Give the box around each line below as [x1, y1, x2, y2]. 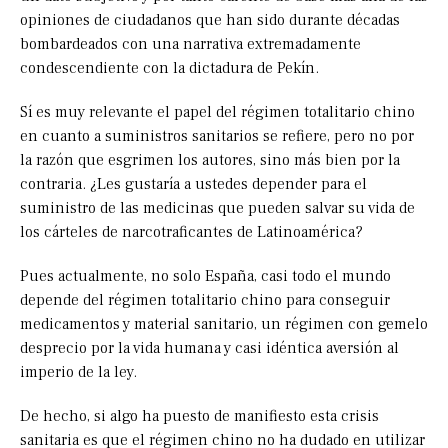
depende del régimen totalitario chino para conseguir [20, 290, 390, 311]
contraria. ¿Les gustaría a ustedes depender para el [20, 174, 367, 195]
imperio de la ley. [20, 362, 137, 383]
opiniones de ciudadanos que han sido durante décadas [20, 10, 400, 31]
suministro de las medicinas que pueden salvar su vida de [20, 198, 415, 219]
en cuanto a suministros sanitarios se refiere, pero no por [20, 126, 414, 147]
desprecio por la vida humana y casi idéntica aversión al [20, 338, 399, 359]
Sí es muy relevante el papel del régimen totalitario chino [20, 102, 415, 123]
